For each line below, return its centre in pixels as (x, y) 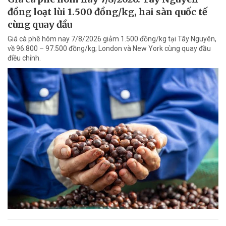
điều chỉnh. (24, 58)
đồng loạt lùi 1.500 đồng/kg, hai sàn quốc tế (107, 12)
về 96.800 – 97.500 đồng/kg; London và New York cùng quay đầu (109, 49)
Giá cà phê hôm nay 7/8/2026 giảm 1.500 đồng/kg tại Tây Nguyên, (112, 39)
